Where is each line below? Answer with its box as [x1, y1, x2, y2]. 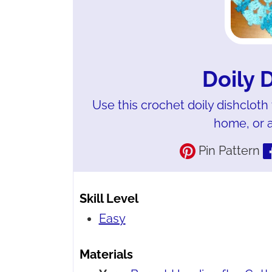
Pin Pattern [195, 143, 260, 158]
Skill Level [79, 191, 138, 206]
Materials [79, 247, 133, 262]
